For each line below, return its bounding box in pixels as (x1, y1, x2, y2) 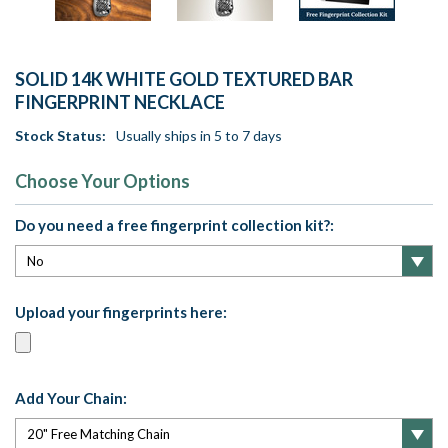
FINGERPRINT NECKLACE (15, 91, 225, 114)
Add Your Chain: (15, 389, 127, 408)
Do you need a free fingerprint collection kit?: (15, 216, 334, 235)
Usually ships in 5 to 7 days (116, 127, 282, 145)
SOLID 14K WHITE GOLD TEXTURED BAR (15, 68, 353, 91)
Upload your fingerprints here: (15, 303, 227, 322)
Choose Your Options (15, 170, 190, 193)
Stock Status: (15, 127, 106, 145)
